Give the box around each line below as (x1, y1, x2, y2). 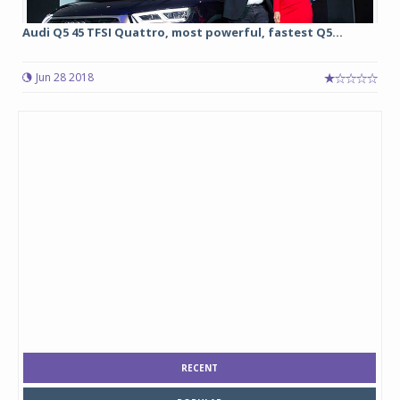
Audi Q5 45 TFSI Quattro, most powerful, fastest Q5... (22, 23, 343, 40)
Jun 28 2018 (36, 69, 94, 85)
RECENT (181, 361, 218, 374)
